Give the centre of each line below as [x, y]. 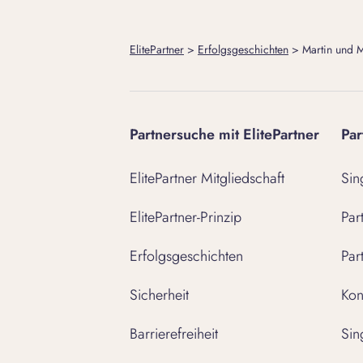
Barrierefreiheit [174, 334]
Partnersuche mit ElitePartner [224, 135]
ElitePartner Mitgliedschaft [207, 178]
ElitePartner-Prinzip [186, 217]
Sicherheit [159, 295]
